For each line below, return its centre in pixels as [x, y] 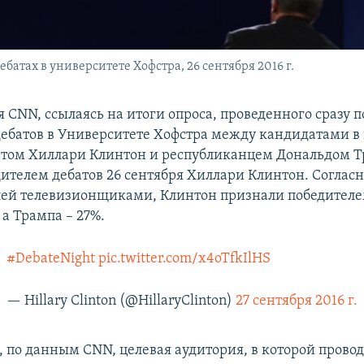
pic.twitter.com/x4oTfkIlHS [184, 258]
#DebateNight [50, 258]
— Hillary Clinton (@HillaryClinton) [121, 301]
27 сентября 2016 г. [296, 301]
